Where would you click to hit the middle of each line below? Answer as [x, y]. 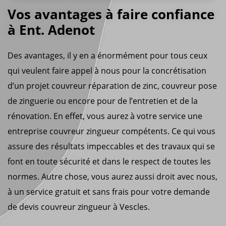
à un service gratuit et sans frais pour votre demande [109, 191]
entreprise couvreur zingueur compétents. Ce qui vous [111, 131]
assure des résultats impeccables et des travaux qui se [111, 146]
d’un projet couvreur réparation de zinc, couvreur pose [112, 86]
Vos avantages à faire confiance [111, 14]
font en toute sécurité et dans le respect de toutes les [109, 161]
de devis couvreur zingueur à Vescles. [79, 207]
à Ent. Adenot [51, 30]
